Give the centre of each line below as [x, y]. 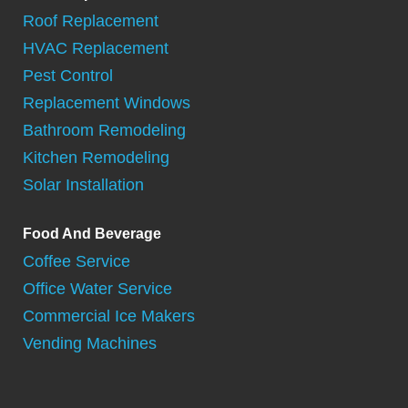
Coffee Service [76, 261]
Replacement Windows [107, 102]
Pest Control [68, 75]
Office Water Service [97, 288]
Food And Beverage [92, 233]
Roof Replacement [91, 20]
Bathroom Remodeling [104, 130]
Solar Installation [83, 184]
